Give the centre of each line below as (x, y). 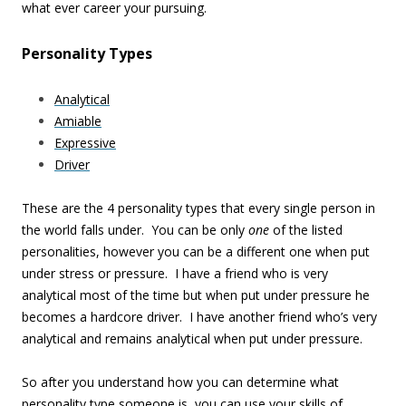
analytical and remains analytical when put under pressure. (192, 338)
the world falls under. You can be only (135, 230)
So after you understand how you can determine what (180, 382)
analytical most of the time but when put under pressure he (196, 295)
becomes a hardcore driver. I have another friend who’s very (199, 317)
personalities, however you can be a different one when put (196, 251)
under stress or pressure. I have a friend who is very (175, 273)
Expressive (85, 143)
